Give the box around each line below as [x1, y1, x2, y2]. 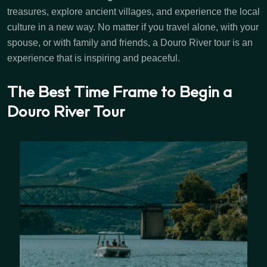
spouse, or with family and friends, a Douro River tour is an [7, 37, 253, 48]
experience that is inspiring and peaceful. [7, 52, 180, 63]
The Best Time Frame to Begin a [7, 83, 232, 104]
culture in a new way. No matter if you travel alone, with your [7, 21, 259, 32]
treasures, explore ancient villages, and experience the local [7, 6, 260, 17]
